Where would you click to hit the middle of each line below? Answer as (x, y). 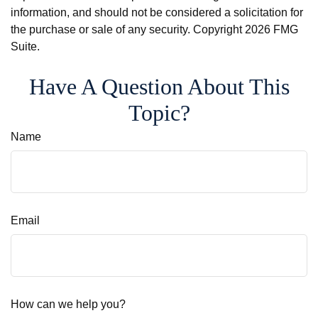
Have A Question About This (159, 86)
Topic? (159, 113)
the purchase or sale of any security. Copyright (128, 30)
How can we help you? (68, 305)
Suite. (25, 47)
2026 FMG (272, 30)
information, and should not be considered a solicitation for (157, 13)
